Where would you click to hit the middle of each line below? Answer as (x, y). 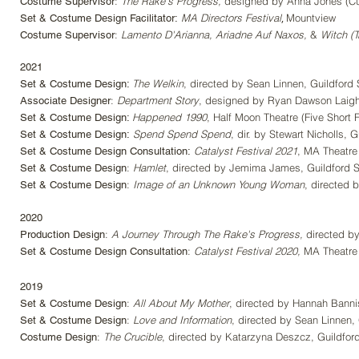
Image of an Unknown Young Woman (219, 184)
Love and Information (182, 320)
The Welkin (158, 83)
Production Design (63, 234)
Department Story (156, 100)
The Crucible (133, 337)
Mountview (311, 18)
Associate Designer (65, 101)
